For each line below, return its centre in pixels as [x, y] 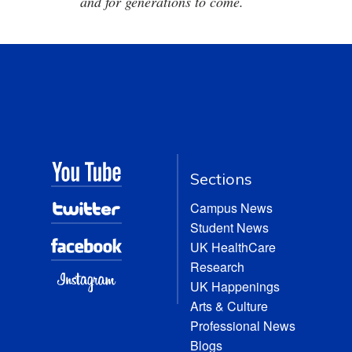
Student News [230, 227]
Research [218, 267]
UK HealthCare [233, 247]
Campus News [232, 208]
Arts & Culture [229, 306]
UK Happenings [235, 286]
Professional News [243, 326]
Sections [222, 179]
